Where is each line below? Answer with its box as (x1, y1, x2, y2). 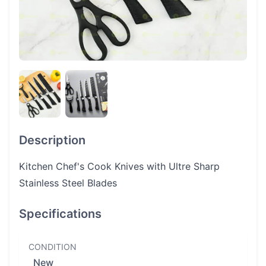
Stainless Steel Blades (19, 177, 117, 189)
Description (19, 133, 85, 147)
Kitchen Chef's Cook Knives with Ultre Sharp (19, 160, 220, 172)
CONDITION (28, 242, 77, 252)
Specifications (19, 207, 102, 221)
